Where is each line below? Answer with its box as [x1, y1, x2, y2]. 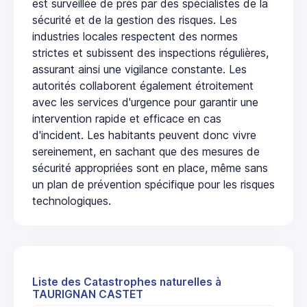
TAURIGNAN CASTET [32, 288, 143, 302]
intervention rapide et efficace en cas [32, 112, 221, 126]
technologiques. [32, 194, 111, 208]
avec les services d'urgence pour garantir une [32, 95, 258, 110]
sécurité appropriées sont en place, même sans [32, 161, 268, 175]
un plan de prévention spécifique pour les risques [32, 177, 275, 192]
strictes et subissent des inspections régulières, [32, 46, 269, 60]
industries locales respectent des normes [32, 29, 238, 44]
